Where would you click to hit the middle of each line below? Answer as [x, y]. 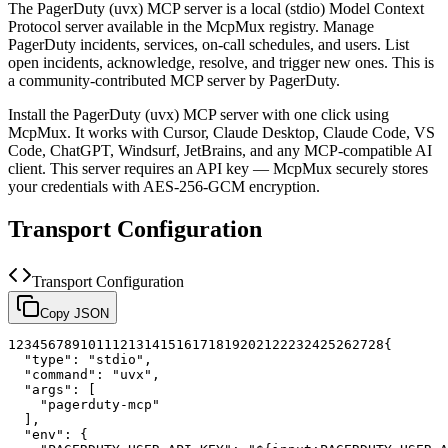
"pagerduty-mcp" [100, 404]
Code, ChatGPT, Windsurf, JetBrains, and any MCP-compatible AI [220, 150]
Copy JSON [74, 313]
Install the [40, 114]
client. [27, 168]
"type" [48, 359]
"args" [48, 389]
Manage [348, 26]
